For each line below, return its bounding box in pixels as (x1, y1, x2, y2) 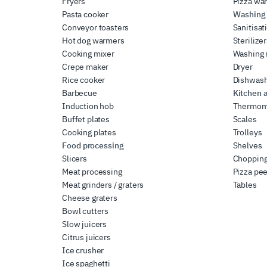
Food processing (62, 139, 124, 151)
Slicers (62, 153, 87, 164)
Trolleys (232, 126, 262, 138)
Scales (232, 113, 257, 125)
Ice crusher (62, 244, 104, 256)
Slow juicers (62, 218, 107, 229)
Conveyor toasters (62, 21, 129, 33)
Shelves (232, 139, 262, 151)
